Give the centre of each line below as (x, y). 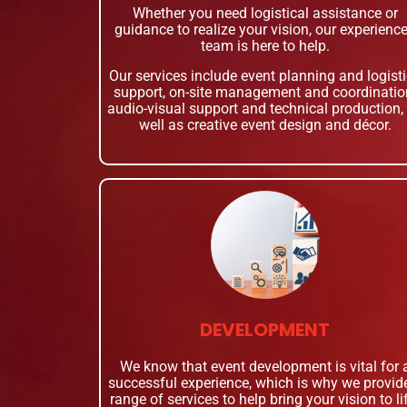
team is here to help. (265, 46)
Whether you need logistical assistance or (265, 14)
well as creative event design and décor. (265, 125)
